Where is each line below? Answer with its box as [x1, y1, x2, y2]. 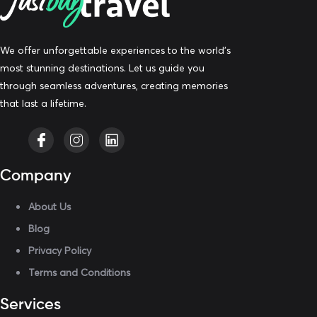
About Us [28, 200, 71, 213]
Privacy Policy [28, 243, 91, 257]
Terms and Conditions [28, 265, 130, 279]
